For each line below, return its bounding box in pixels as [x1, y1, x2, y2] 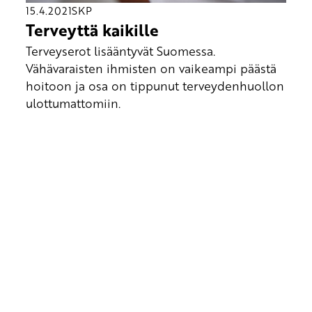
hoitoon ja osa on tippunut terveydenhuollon [25, 77, 284, 95]
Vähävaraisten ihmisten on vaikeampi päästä [25, 60, 276, 77]
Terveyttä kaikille [25, 17, 159, 42]
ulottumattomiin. [25, 95, 120, 112]
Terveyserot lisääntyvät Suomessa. [25, 42, 215, 60]
